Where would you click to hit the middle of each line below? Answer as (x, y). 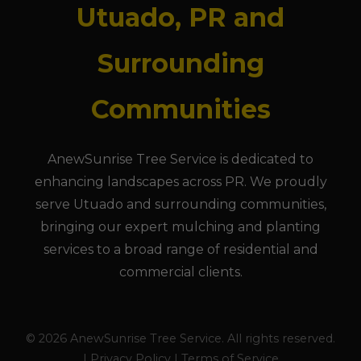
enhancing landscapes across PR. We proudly (180, 182)
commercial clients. (180, 272)
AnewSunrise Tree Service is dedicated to (180, 159)
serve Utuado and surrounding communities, (180, 204)
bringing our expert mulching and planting (180, 227)
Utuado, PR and (180, 17)
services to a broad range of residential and (180, 249)
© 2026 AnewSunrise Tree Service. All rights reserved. (180, 338)
